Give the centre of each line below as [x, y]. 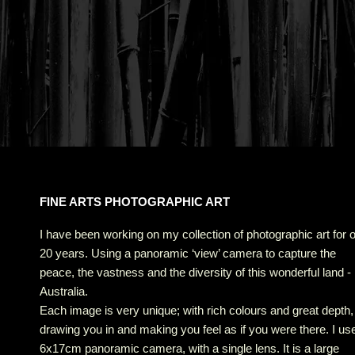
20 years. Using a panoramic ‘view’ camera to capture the [188, 253]
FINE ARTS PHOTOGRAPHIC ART [135, 202]
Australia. [64, 291]
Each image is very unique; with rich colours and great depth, [197, 310]
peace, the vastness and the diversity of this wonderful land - [195, 272]
